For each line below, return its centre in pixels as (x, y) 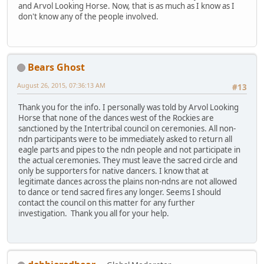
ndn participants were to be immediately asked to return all (125, 139)
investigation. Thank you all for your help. (94, 214)
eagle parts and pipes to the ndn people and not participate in (129, 150)
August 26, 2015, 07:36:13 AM (61, 85)
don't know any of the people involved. (88, 17)
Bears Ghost (56, 67)
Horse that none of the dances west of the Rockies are (116, 118)
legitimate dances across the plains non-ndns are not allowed (128, 182)
